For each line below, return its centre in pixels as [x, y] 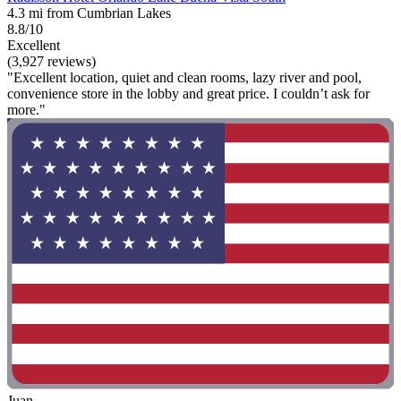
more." [26, 110]
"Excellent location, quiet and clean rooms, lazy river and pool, [184, 78]
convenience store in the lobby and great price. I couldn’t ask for [188, 94]
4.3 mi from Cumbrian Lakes [89, 13]
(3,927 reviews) [51, 62]
